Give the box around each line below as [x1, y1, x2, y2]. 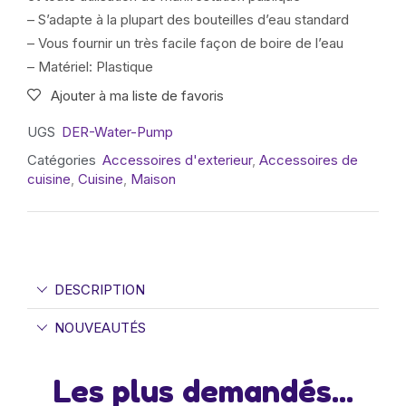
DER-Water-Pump [62, 122, 173, 140]
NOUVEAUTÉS [54, 318, 146, 336]
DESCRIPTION [54, 280, 145, 298]
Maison [130, 169, 176, 188]
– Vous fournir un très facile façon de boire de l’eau [27, 34, 343, 52]
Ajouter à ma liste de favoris [51, 86, 224, 104]
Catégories [27, 150, 96, 169]
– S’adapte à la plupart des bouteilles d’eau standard [27, 10, 349, 28]
